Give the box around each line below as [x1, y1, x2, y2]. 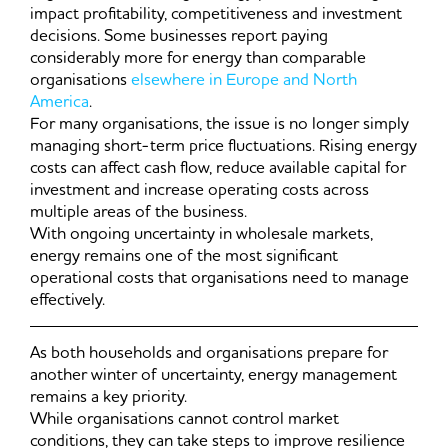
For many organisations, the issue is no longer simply [30, 112, 409, 137]
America [30, 90, 89, 115]
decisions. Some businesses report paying [30, 24, 328, 49]
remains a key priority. [30, 385, 187, 410]
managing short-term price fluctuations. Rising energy [30, 134, 417, 159]
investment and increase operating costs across [30, 178, 369, 203]
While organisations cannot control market [30, 407, 339, 432]
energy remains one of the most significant [30, 244, 338, 269]
